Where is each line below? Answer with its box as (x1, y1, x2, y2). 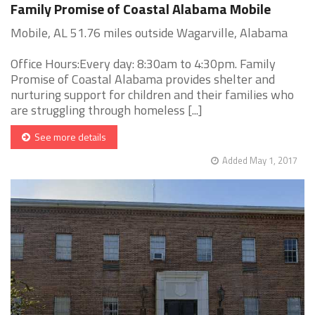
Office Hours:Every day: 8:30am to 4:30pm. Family (11, 54, 276, 74)
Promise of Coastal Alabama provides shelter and (11, 70, 275, 89)
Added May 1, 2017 (222, 153, 297, 168)
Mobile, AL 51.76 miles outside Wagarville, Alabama (11, 23, 288, 43)
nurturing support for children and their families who (11, 85, 294, 105)
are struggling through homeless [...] (11, 101, 202, 120)
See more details (30, 129, 106, 145)
